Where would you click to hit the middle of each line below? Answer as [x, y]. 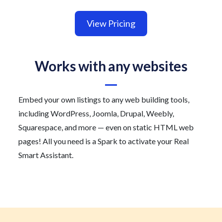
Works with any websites [111, 66]
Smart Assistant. [46, 155]
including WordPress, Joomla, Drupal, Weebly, [96, 113]
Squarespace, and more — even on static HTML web [106, 127]
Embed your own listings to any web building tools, [104, 99]
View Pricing [111, 23]
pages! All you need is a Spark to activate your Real [104, 141]
